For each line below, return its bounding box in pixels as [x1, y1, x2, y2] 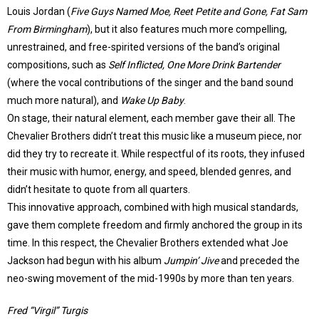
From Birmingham [7, 23, 87, 35]
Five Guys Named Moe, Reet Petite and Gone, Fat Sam [70, 6, 307, 17]
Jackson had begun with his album [7, 255, 164, 266]
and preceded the [219, 255, 300, 266]
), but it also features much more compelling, [87, 23, 287, 35]
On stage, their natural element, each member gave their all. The [7, 113, 296, 124]
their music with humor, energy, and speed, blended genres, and [7, 166, 291, 177]
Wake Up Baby [120, 95, 184, 106]
